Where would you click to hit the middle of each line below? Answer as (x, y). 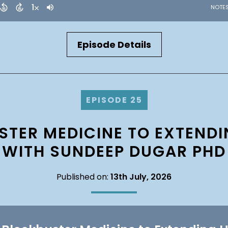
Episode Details (114, 45)
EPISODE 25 (114, 100)
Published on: (83, 177)
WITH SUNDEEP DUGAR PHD (114, 152)
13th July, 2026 (141, 177)
